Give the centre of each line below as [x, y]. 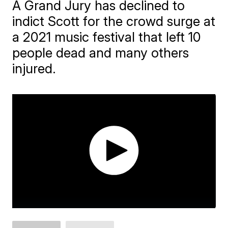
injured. [34, 68]
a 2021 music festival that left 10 [107, 37]
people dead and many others [101, 53]
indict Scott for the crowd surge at [114, 21]
